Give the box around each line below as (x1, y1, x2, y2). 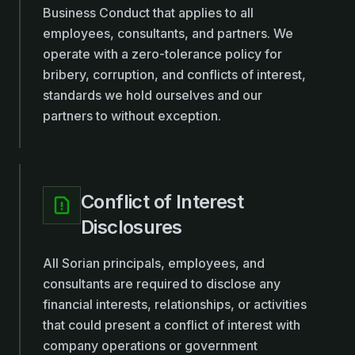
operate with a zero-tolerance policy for (43, 46, 282, 62)
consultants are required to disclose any (43, 276, 281, 292)
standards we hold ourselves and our (43, 87, 262, 103)
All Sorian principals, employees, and (43, 255, 265, 271)
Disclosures (81, 216, 182, 239)
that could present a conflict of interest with (43, 317, 300, 333)
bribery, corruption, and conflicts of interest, (43, 67, 306, 82)
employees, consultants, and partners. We (43, 25, 293, 41)
